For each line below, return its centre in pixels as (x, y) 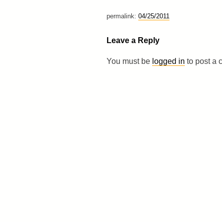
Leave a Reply (133, 40)
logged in (168, 61)
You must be (129, 61)
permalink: (122, 16)
